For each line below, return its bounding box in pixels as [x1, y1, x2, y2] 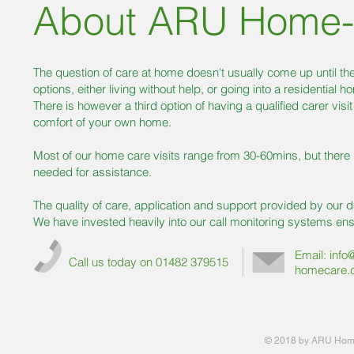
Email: [295, 247, 330, 262]
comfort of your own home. [33, 114, 171, 130]
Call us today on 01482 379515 [69, 254, 228, 269]
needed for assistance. [33, 164, 152, 179]
